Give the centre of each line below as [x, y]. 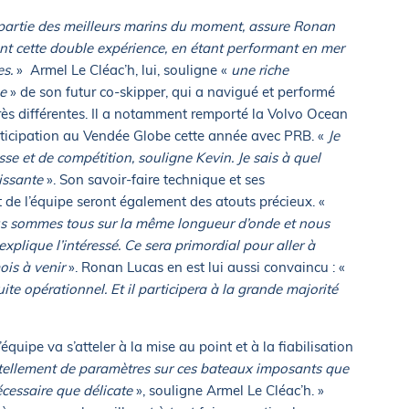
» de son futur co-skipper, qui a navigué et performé [171, 91]
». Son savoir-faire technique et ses [154, 179]
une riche [260, 69]
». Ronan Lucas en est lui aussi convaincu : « [207, 267]
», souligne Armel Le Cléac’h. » [230, 390]
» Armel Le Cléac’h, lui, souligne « [122, 69]
